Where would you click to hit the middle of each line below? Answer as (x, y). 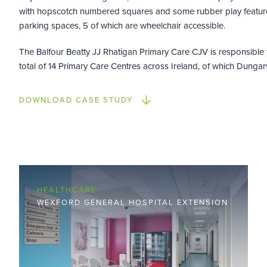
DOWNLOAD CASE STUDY (76, 100)
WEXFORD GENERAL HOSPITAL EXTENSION (132, 203)
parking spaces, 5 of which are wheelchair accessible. (122, 26)
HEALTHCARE (66, 190)
